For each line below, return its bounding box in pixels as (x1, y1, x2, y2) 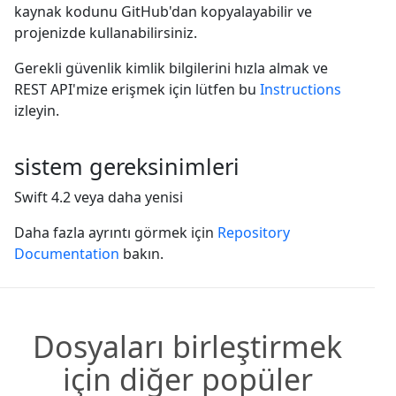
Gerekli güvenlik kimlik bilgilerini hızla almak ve (14, 57, 328, 78)
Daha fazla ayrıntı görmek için (14, 222, 217, 242)
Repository (217, 222, 290, 242)
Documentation (14, 243, 119, 263)
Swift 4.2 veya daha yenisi (14, 187, 183, 207)
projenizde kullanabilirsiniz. (14, 22, 197, 42)
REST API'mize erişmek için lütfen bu (14, 79, 260, 99)
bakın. (119, 243, 164, 263)
